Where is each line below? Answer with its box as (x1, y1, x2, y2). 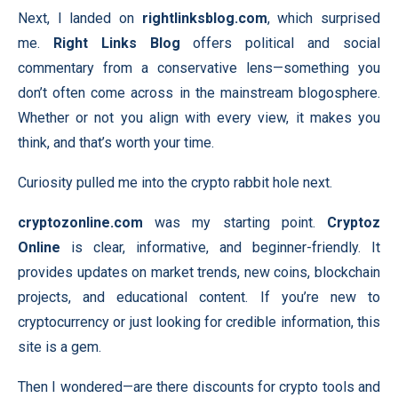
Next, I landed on (18, 10, 142, 27)
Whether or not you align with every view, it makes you (18, 109, 380, 126)
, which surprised (267, 10, 381, 27)
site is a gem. (18, 338, 101, 355)
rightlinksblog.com (141, 10, 267, 27)
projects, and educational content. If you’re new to (18, 289, 380, 306)
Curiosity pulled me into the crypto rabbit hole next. (18, 174, 332, 191)
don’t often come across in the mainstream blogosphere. (18, 84, 380, 101)
